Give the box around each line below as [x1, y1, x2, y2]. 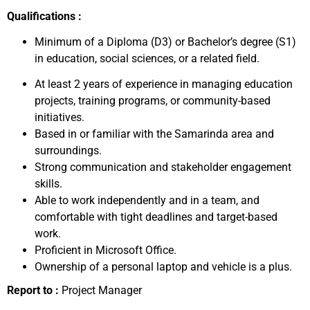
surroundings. [35, 144, 102, 157]
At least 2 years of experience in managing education [35, 77, 293, 91]
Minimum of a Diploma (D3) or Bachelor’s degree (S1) [35, 35, 296, 48]
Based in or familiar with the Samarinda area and [35, 127, 274, 140]
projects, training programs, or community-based [35, 94, 271, 107]
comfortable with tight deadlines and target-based [35, 210, 277, 224]
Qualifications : [7, 10, 82, 23]
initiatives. [35, 111, 84, 124]
